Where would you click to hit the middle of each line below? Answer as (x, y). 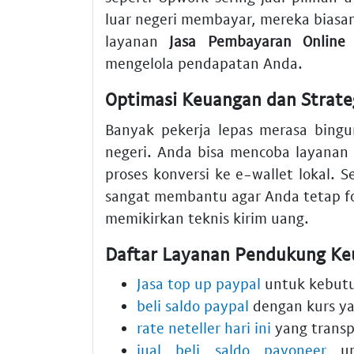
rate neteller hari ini (204, 328)
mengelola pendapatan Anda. (204, 63)
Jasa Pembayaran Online (258, 41)
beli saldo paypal (193, 306)
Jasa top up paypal (199, 284)
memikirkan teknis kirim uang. (207, 217)
